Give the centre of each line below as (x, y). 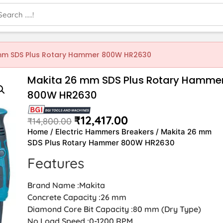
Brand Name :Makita (66, 185)
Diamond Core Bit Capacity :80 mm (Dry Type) (114, 209)
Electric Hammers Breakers (105, 131)
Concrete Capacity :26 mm (77, 197)
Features (56, 163)
